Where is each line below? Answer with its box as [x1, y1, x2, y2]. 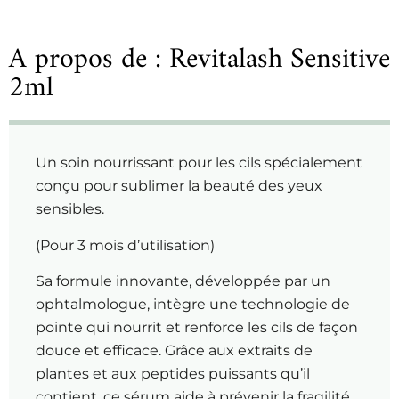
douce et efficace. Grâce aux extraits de [36, 342, 313, 360]
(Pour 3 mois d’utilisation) [36, 236, 215, 254]
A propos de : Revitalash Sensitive [9, 35, 390, 85]
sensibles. [36, 200, 104, 218]
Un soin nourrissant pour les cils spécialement [36, 154, 362, 172]
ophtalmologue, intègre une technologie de [36, 296, 350, 313]
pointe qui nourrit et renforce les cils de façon [36, 319, 358, 337]
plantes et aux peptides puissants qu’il [36, 365, 310, 383]
